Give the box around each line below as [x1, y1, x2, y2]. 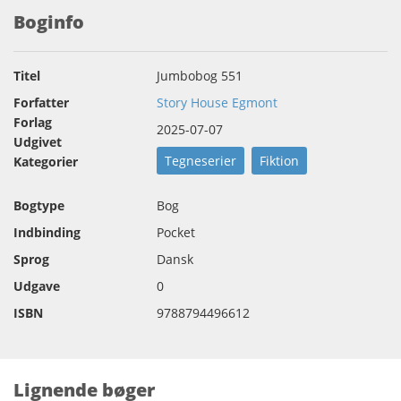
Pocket [157, 224, 195, 242]
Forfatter [13, 94, 69, 112]
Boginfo [13, 10, 84, 35]
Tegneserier [165, 152, 236, 170]
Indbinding [13, 224, 81, 242]
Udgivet [13, 133, 62, 151]
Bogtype [13, 197, 64, 215]
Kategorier [13, 153, 78, 171]
